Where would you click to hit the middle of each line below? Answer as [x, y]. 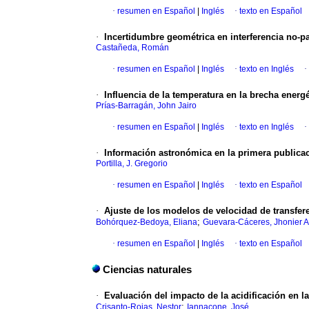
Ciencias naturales [147, 270]
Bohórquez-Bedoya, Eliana [147, 222]
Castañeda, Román [132, 48]
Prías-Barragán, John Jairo [146, 106]
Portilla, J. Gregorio [132, 164]
